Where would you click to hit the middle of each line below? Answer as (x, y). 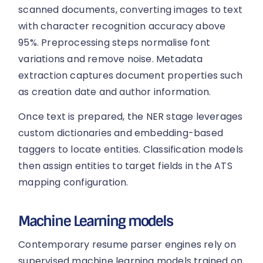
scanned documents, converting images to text (131, 10)
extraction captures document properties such (131, 75)
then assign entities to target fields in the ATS (125, 166)
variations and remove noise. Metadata (111, 59)
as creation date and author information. (115, 92)
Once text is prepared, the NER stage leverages (131, 117)
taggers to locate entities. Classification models (131, 150)
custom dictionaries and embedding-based (121, 133)
